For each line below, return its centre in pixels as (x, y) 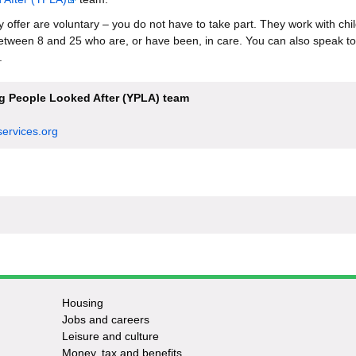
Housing (82, 303)
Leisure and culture (110, 336)
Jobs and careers (105, 319)
